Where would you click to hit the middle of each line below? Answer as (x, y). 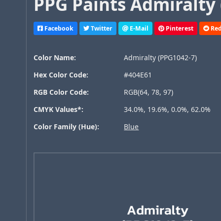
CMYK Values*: (59, 110)
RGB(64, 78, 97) (149, 92)
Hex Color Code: (61, 75)
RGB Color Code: (61, 92)
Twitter (101, 28)
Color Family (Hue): (67, 127)
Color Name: (55, 58)
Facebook (58, 28)
